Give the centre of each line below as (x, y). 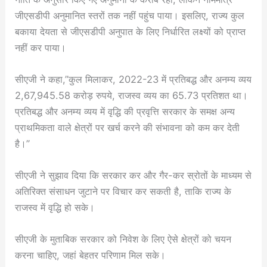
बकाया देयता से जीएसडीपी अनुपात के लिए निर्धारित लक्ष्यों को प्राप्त (131, 31)
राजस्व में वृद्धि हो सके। (55, 207)
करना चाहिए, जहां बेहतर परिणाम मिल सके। (91, 255)
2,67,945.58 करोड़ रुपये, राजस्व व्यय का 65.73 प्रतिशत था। (132, 95)
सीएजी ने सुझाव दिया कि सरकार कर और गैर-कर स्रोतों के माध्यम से (133, 175)
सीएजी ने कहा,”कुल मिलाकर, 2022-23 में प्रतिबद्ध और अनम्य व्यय (133, 79)
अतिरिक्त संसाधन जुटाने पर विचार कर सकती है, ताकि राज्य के (123, 191)
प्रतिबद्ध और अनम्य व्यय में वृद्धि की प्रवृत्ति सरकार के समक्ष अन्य (125, 111)
